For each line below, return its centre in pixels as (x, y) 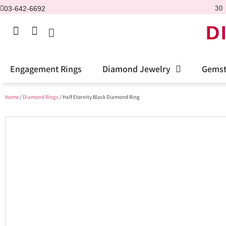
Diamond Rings (41, 97)
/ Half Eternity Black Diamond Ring (99, 97)
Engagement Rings (46, 69)
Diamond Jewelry (136, 69)
